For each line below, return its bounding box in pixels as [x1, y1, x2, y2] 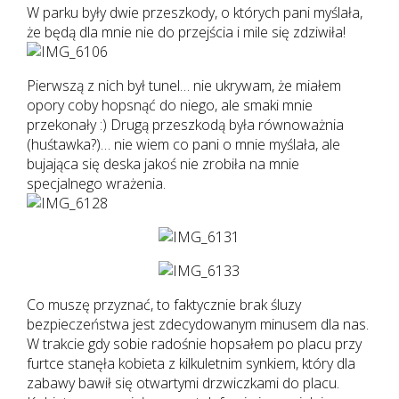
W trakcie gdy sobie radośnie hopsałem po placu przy [26, 333, 362, 354]
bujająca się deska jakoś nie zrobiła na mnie [26, 153, 299, 174]
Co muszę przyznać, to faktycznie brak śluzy [26, 294, 301, 314]
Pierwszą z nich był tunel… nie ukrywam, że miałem [26, 75, 341, 95]
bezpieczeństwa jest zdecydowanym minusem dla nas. [26, 313, 369, 334]
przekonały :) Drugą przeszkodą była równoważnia [26, 114, 344, 134]
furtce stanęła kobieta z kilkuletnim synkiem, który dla [26, 353, 355, 373]
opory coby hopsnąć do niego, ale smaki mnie [26, 94, 313, 115]
